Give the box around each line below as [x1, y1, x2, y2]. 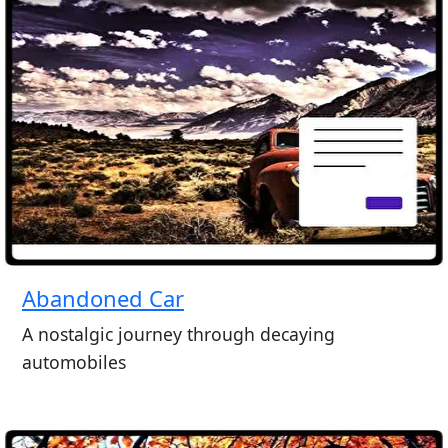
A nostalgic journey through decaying [21, 321, 335, 346]
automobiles [21, 349, 126, 374]
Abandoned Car [21, 283, 184, 314]
